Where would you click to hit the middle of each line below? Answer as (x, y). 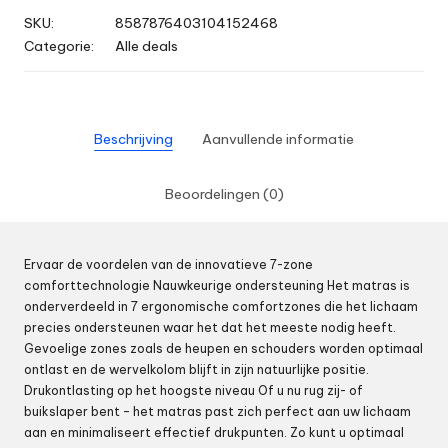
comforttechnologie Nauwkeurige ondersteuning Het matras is (217, 286)
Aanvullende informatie (277, 139)
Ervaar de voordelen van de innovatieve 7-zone (168, 265)
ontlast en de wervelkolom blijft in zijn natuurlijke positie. (196, 370)
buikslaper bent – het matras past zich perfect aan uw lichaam (217, 412)
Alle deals (146, 46)
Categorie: (59, 46)
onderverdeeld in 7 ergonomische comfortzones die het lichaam (221, 307)
